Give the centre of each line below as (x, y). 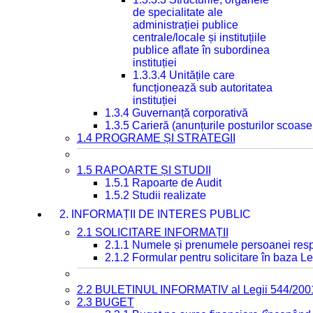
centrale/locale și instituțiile (199, 37)
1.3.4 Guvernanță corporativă (176, 113)
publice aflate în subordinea (201, 50)
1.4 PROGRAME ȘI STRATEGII (156, 138)
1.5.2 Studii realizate (155, 195)
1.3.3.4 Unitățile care (183, 75)
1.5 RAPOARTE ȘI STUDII (144, 170)
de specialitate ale (177, 12)
